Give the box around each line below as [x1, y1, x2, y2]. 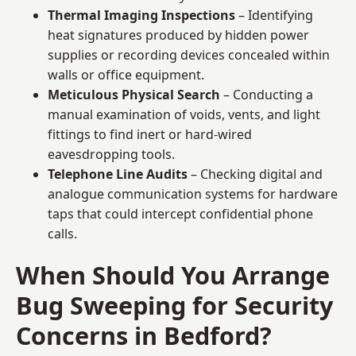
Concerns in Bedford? [16, 318, 272, 352]
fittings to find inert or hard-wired [48, 125, 252, 143]
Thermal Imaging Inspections [48, 6, 235, 24]
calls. [48, 224, 77, 242]
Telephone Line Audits [48, 164, 188, 183]
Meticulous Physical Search [48, 85, 220, 103]
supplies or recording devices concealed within [48, 45, 330, 64]
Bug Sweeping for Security [16, 288, 333, 322]
